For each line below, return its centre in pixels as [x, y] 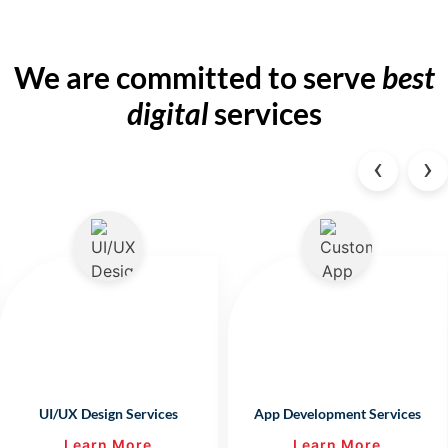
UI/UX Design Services [108, 414]
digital [167, 113]
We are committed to [155, 77]
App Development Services [337, 414]
